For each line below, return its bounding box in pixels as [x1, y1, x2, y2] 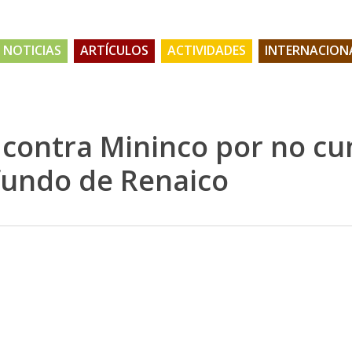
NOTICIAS [3, 42, 61, 60]
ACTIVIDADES [167, 42, 246, 60]
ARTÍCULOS [80, 42, 148, 60]
